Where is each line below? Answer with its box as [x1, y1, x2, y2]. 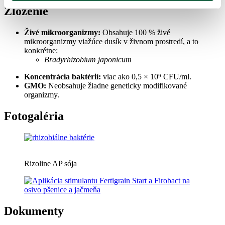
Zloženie [4, 5, 48, 18]
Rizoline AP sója [24, 159, 77, 168]
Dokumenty [4, 204, 64, 217]
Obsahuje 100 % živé [100, 28, 170, 37]
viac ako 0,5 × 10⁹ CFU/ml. [101, 72, 191, 81]
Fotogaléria [4, 109, 64, 123]
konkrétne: [24, 46, 58, 55]
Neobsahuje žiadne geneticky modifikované [46, 81, 187, 90]
